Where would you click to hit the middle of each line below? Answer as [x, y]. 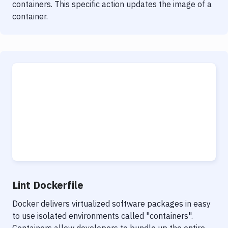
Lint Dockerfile [48, 185]
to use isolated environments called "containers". [103, 216]
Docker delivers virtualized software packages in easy [111, 204]
